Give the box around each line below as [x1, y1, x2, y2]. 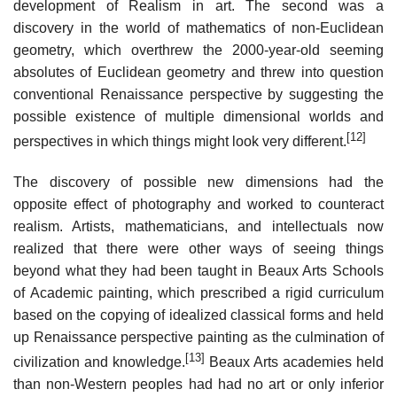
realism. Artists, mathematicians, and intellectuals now [13, 218, 384, 234]
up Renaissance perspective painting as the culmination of [13, 329, 384, 345]
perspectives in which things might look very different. [13, 134, 346, 149]
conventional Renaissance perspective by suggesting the [13, 86, 384, 102]
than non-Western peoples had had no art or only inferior [13, 377, 384, 393]
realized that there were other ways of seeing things [13, 240, 384, 256]
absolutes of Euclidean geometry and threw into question [13, 64, 384, 80]
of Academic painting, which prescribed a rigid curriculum [13, 284, 384, 300]
